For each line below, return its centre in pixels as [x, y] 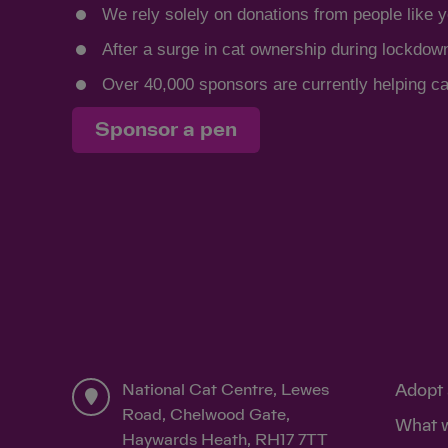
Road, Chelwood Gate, [206, 414]
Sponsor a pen [166, 130]
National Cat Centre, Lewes [225, 389]
